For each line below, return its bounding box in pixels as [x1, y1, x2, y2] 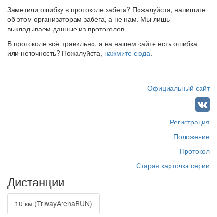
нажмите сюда [104, 48, 150, 58]
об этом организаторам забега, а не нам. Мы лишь [7, 14, 170, 24]
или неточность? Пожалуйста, [7, 48, 104, 58]
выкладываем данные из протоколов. [7, 24, 126, 33]
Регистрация [170, 117, 210, 126]
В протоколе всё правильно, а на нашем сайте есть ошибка [7, 38, 197, 48]
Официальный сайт [147, 83, 210, 93]
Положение [173, 131, 210, 141]
